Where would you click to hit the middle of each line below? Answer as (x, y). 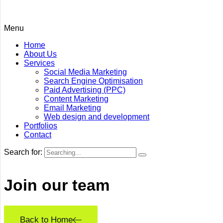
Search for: (24, 152)
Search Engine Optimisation (93, 81)
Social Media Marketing (85, 72)
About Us (40, 54)
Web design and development (97, 116)
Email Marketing (72, 108)
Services (39, 63)
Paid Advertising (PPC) (85, 90)
